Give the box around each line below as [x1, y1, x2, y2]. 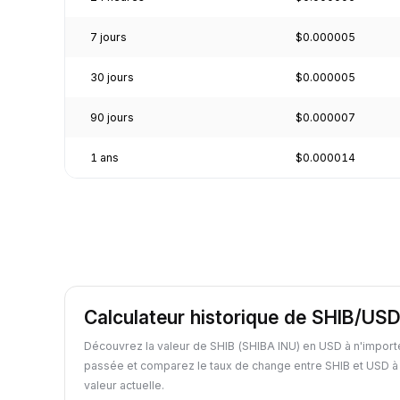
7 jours [90, 29, 127, 44]
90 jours [90, 110, 134, 124]
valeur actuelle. [84, 378, 164, 392]
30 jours [90, 70, 134, 84]
